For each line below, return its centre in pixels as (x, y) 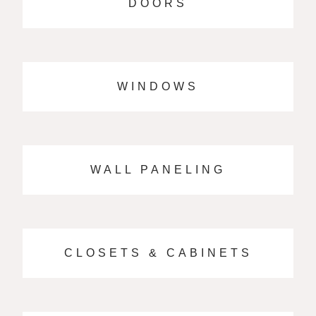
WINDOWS (158, 86)
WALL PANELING (158, 170)
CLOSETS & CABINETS (158, 253)
